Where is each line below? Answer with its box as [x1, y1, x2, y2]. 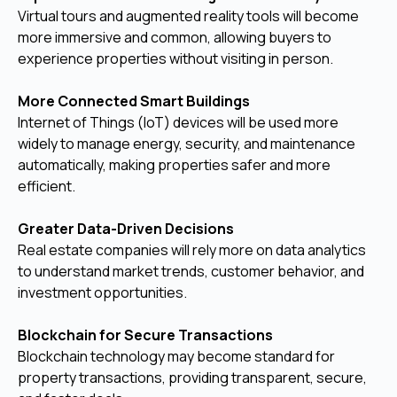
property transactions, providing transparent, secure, [18, 367, 367, 387]
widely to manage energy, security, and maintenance [18, 133, 355, 153]
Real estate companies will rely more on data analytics [18, 239, 366, 260]
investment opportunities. [18, 282, 187, 302]
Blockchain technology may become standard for [18, 346, 335, 366]
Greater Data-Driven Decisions [18, 218, 234, 238]
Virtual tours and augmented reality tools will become [18, 5, 359, 26]
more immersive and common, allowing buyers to [18, 27, 331, 47]
